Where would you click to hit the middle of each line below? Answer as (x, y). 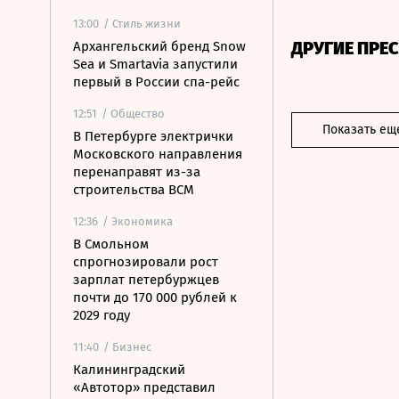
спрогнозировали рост (146, 262)
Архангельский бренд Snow (159, 46)
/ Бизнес (127, 347)
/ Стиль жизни (142, 24)
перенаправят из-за (137, 172)
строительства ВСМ (134, 190)
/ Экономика (138, 221)
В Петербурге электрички (153, 136)
